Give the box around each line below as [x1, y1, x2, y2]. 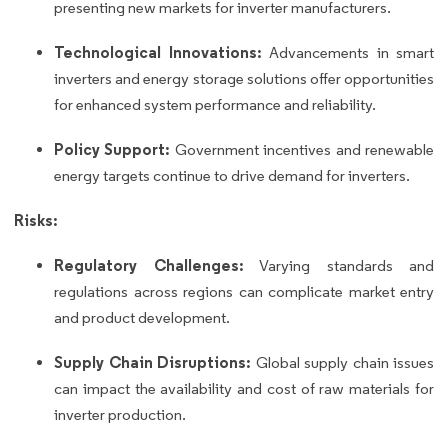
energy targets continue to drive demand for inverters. [54, 166, 410, 186]
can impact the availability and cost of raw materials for [54, 379, 434, 399]
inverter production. [54, 405, 186, 425]
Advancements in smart [261, 43, 434, 63]
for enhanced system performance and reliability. [54, 95, 376, 115]
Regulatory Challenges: [54, 255, 244, 276]
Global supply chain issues [251, 353, 434, 373]
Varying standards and [243, 256, 434, 276]
